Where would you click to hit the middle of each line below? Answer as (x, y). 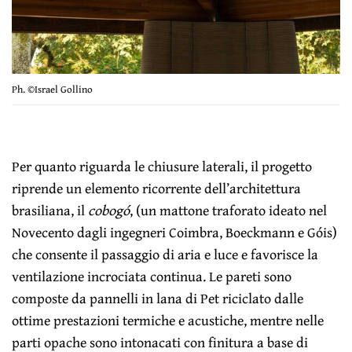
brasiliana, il (50, 211)
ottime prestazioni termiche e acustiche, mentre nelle (168, 321)
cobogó (109, 211)
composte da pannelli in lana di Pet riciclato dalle (158, 299)
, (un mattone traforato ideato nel (229, 211)
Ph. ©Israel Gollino (52, 90)
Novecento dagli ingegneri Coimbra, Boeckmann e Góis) (175, 233)
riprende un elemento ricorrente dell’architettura (157, 189)
